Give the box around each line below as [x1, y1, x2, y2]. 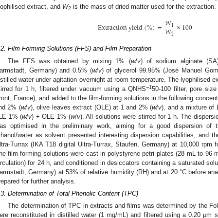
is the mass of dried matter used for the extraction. [71, 3, 216, 11]
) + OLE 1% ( [32, 112, 71, 120]
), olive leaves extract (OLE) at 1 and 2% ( [30, 103, 152, 111]
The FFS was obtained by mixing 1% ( [8, 57, 131, 65]
